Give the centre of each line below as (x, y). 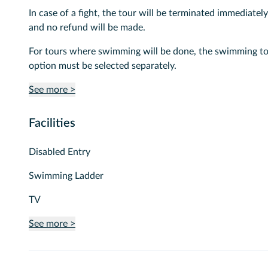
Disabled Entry (60, 152)
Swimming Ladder (66, 176)
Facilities (52, 123)
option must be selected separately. (103, 66)
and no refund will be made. (87, 28)
